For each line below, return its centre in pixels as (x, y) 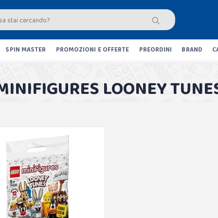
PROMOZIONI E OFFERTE (92, 50)
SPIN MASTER (26, 50)
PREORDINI (155, 50)
